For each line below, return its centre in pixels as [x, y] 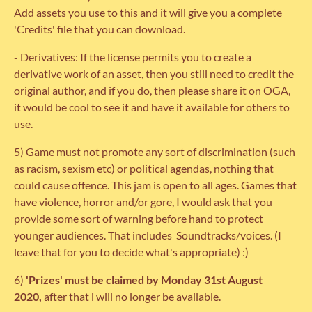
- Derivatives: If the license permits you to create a [133, 57]
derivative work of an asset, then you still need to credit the [154, 74]
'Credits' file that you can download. [100, 29]
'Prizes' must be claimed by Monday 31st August [144, 280]
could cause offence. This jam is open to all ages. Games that [155, 185]
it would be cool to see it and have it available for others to [152, 107]
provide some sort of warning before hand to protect [139, 219]
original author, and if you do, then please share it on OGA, [152, 91]
